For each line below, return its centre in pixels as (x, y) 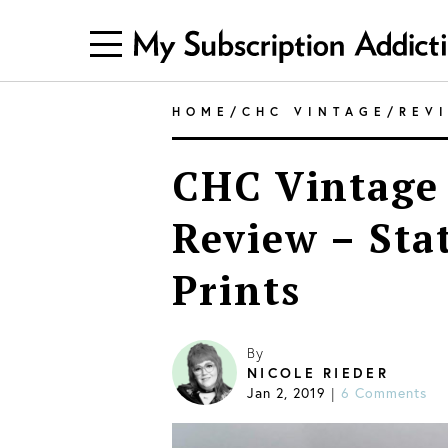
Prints (236, 289)
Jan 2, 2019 (286, 392)
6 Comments (384, 392)
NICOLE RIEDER (318, 373)
